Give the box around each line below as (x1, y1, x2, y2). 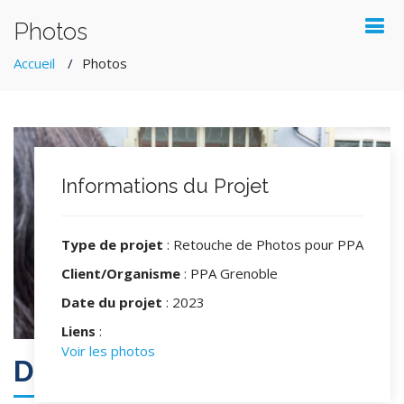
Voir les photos (61, 342, 155, 361)
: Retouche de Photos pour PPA (163, 235, 363, 254)
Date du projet (61, 293, 162, 312)
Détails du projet (14, 353, 246, 388)
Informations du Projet (61, 174, 269, 198)
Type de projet (61, 235, 163, 254)
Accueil (14, 54, 55, 72)
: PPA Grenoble (180, 264, 278, 283)
